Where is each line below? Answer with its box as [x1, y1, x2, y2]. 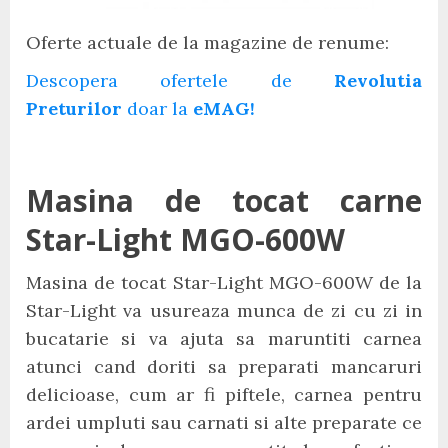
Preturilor [26, 97, 122, 120]
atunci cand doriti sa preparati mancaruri [26, 355, 422, 378]
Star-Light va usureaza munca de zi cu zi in [26, 299, 422, 322]
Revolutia [334, 69, 422, 92]
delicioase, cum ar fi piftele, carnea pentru [26, 383, 422, 406]
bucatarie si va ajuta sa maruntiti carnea [26, 327, 422, 350]
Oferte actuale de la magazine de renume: [26, 31, 389, 54]
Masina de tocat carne [26, 180, 422, 221]
